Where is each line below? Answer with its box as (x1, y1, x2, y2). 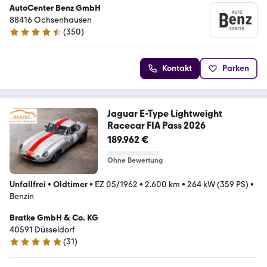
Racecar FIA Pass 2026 (107, 120, 206, 132)
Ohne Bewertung (107, 156, 163, 165)
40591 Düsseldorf (10, 225, 74, 235)
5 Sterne (9, 241, 41, 252)
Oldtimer (53, 179, 88, 190)
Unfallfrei (10, 179, 46, 190)
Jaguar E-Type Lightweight (107, 108, 223, 120)
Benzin (10, 191, 34, 202)
